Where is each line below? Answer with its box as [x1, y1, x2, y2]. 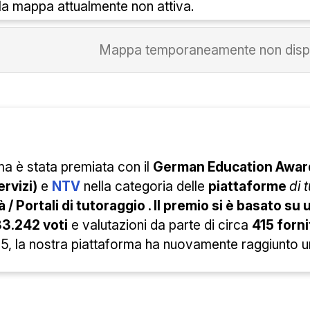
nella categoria [80, 178, 177, 195]
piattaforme [208, 178, 290, 195]
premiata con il [61, 158, 154, 176]
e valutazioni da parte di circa [68, 217, 253, 234]
